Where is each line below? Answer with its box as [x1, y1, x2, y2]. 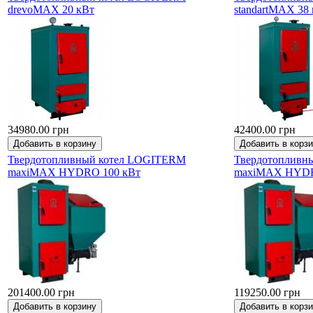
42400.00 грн [234, 123, 296, 136]
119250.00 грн [234, 286, 300, 298]
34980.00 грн [8, 123, 69, 136]
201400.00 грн [8, 286, 75, 298]
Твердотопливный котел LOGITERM [8, 153, 186, 166]
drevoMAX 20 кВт [8, 3, 94, 15]
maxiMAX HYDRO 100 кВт [8, 166, 140, 178]
